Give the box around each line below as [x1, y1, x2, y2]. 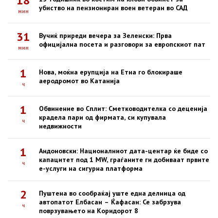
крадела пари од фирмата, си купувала [39, 113, 166, 122]
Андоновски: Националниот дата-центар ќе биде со [39, 146, 208, 156]
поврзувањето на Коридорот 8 [39, 206, 138, 216]
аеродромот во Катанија [39, 76, 120, 86]
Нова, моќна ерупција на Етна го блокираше [39, 68, 182, 77]
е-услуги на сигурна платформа [39, 164, 143, 173]
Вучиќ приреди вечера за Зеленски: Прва [39, 31, 172, 40]
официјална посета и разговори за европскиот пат [39, 40, 205, 49]
